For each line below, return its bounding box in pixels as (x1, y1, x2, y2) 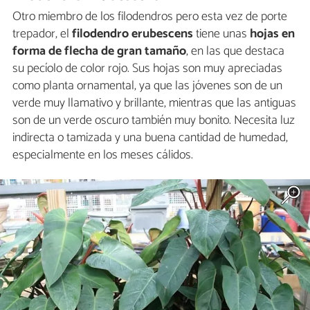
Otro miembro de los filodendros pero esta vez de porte (12, 6, 287, 28)
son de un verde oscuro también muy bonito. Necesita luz (12, 110, 295, 131)
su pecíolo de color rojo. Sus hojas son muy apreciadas (12, 58, 282, 80)
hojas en (250, 24, 295, 45)
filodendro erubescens (72, 24, 193, 45)
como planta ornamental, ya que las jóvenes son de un (12, 75, 282, 97)
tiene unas (193, 24, 250, 45)
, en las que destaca (186, 41, 284, 62)
